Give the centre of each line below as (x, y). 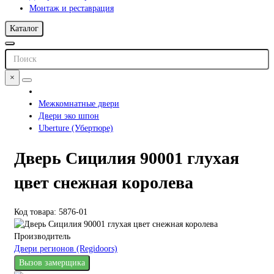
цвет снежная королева (104, 182)
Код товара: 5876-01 (51, 212)
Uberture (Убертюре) (76, 128)
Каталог (24, 28)
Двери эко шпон (69, 116)
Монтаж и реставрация (72, 8)
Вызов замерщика (52, 263)
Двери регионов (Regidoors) (66, 249)
